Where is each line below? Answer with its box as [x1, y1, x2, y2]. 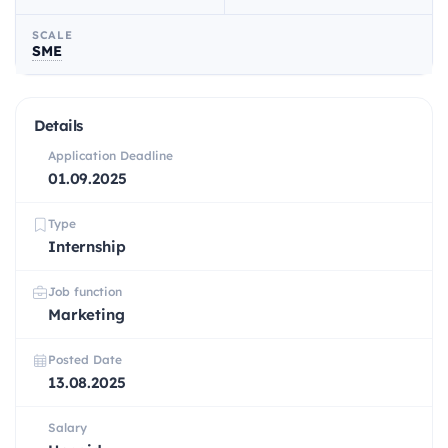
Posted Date [48, 352, 122, 368]
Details [34, 116, 83, 136]
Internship [48, 237, 126, 257]
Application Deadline [48, 148, 173, 164]
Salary [48, 420, 87, 436]
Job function [48, 284, 122, 300]
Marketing [48, 305, 125, 325]
